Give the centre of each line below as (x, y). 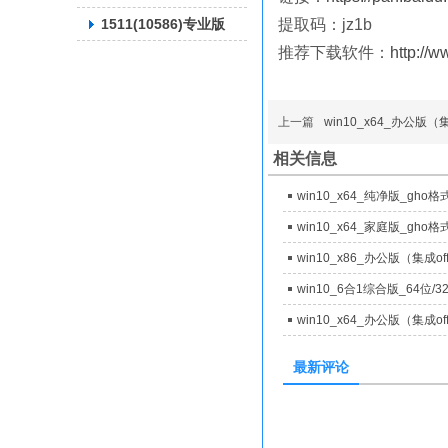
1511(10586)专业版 (163, 24)
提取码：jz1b (325, 24)
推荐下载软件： (334, 52)
